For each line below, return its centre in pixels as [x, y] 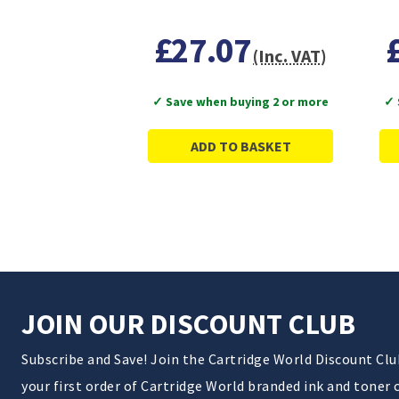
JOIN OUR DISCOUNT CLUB [188, 324]
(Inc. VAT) [290, 55]
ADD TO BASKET [240, 146]
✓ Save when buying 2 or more [240, 101]
